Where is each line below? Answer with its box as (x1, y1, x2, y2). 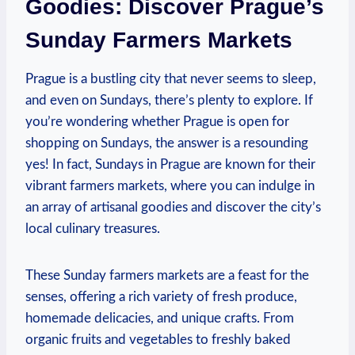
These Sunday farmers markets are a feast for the (25, 268, 309, 282)
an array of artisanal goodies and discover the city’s (25, 200, 321, 214)
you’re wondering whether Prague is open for (25, 114, 289, 128)
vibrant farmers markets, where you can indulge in (25, 178, 315, 193)
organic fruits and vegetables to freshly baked (25, 332, 291, 346)
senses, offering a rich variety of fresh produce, (25, 289, 297, 303)
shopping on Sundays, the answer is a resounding (25, 136, 308, 150)
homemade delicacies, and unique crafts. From (25, 311, 294, 325)
